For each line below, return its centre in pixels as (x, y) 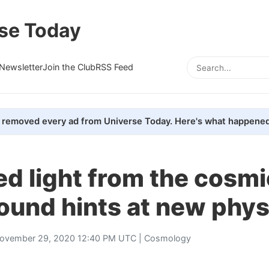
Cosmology (168, 238)
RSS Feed (114, 67)
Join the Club (69, 67)
